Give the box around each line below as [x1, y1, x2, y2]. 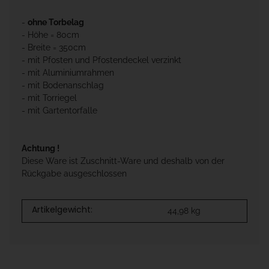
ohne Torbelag [28, 17, 84, 28]
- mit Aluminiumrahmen [22, 68, 114, 78]
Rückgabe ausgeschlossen [22, 169, 127, 179]
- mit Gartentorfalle [22, 106, 97, 116]
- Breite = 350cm [22, 43, 86, 53]
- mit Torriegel [22, 93, 77, 103]
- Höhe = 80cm [22, 30, 79, 40]
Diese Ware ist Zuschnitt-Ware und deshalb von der [22, 156, 225, 166]
